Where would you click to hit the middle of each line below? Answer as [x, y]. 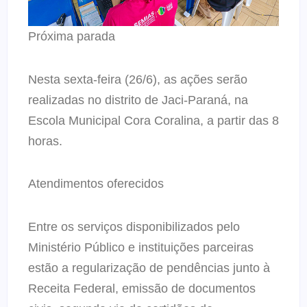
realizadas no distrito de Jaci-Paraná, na [138, 100]
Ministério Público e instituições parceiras [141, 247]
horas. [45, 141]
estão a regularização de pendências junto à [149, 268]
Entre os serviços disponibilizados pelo [134, 226]
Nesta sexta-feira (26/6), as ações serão [138, 79]
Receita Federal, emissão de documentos [142, 288]
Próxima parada [72, 37]
